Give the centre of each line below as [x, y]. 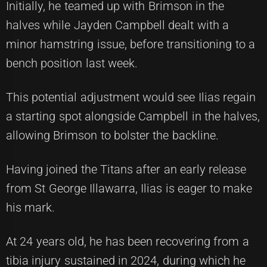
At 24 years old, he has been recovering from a [128, 242]
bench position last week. [72, 63]
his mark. [31, 208]
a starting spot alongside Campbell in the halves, [133, 117]
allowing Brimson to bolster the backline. [112, 136]
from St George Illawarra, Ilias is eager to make [129, 189]
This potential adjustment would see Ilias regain [131, 97]
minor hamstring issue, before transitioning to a [131, 44]
